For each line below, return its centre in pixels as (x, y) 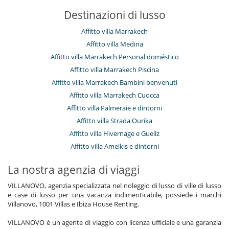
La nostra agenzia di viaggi (74, 169)
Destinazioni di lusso (114, 15)
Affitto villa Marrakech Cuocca (114, 95)
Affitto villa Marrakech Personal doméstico (114, 56)
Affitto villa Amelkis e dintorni (114, 146)
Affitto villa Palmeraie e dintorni (114, 108)
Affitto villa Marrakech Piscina (114, 69)
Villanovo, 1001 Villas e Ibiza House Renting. (73, 204)
